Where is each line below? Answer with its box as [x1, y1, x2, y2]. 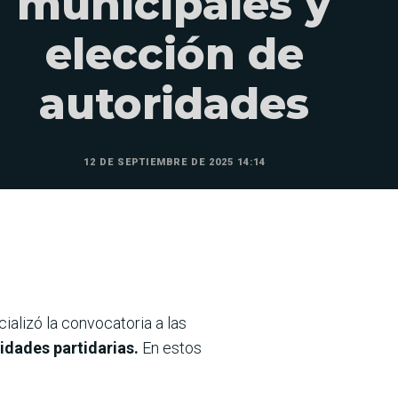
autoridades [39, 77, 309, 130]
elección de [44, 28, 304, 80]
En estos [139, 338, 202, 358]
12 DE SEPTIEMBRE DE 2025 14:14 [83, 155, 266, 168]
